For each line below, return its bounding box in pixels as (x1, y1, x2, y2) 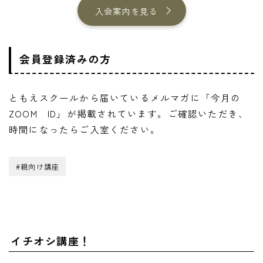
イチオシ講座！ (11, 233, 91, 249)
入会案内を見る (95, 4, 158, 17)
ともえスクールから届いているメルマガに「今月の (9, 91, 241, 104)
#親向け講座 (16, 161, 60, 172)
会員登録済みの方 (19, 51, 111, 67)
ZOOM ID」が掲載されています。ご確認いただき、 (9, 107, 249, 120)
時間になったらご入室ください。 (9, 123, 160, 136)
